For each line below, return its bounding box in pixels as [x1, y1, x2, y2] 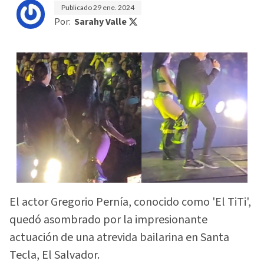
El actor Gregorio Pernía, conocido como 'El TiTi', [9, 193, 251, 210]
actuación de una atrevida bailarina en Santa [9, 229, 229, 246]
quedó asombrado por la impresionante [9, 211, 207, 228]
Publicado [61, 3, 93, 12]
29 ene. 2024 [93, 3, 134, 12]
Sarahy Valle [74, 15, 127, 28]
